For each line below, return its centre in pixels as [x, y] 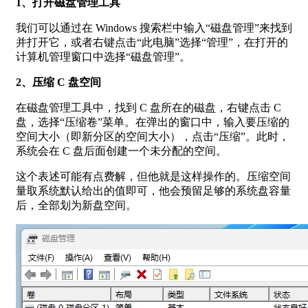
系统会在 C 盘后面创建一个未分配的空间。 [121, 151]
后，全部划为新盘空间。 [76, 205]
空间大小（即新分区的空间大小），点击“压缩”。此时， [153, 136]
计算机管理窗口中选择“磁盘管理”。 [103, 56]
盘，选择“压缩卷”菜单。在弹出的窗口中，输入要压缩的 [153, 122]
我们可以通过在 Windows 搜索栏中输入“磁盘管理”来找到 [154, 27]
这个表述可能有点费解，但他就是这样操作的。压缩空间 [153, 176]
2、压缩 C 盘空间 [58, 82]
